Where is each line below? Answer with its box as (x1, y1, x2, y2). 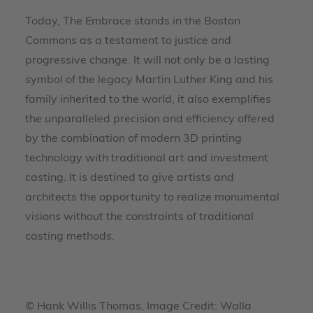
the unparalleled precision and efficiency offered (25, 114, 275, 125)
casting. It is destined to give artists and (25, 173, 234, 184)
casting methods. (25, 231, 115, 242)
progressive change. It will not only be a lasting (25, 55, 270, 66)
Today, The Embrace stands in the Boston (25, 16, 240, 27)
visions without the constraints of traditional (25, 212, 254, 223)
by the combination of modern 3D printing (25, 133, 242, 145)
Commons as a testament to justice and (25, 36, 231, 47)
